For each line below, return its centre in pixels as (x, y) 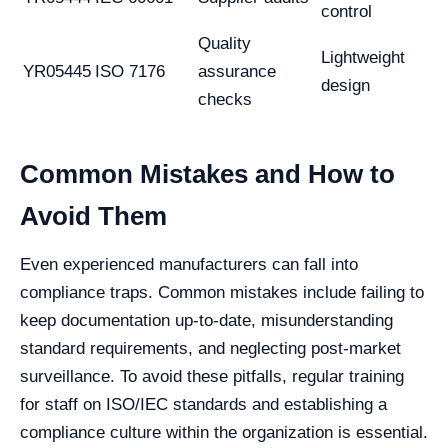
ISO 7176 (130, 71)
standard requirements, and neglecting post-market (210, 348)
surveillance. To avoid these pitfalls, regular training (212, 376)
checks (225, 99)
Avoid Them (93, 215)
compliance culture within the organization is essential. (224, 432)
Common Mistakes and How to (207, 173)
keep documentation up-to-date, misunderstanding (206, 320)
